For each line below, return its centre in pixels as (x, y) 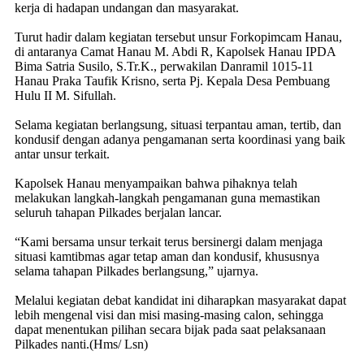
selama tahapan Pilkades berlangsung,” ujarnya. (136, 271)
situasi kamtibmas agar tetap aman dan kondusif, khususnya (167, 256)
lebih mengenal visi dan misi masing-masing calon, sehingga (169, 314)
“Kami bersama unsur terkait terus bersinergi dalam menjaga (169, 241)
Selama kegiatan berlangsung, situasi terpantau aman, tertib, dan (178, 124)
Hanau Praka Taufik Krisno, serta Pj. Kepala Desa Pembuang (172, 80)
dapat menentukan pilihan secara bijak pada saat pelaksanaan (170, 329)
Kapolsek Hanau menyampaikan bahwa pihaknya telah (156, 183)
